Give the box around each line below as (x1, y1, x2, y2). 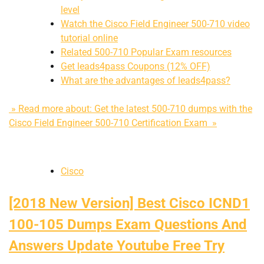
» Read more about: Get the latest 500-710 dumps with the (9, 103, 252, 114)
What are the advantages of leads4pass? (61, 74, 230, 86)
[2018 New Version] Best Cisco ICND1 (9, 194, 250, 212)
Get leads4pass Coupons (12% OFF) (61, 60, 210, 72)
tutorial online (61, 32, 118, 44)
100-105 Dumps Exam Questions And (9, 216, 247, 233)
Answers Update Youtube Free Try (9, 237, 225, 254)
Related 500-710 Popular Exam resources (61, 46, 232, 58)
